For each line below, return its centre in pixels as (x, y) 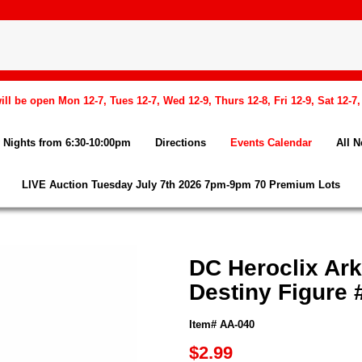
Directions (181, 143)
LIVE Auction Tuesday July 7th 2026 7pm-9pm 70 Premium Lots (181, 185)
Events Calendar (271, 143)
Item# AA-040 (222, 324)
